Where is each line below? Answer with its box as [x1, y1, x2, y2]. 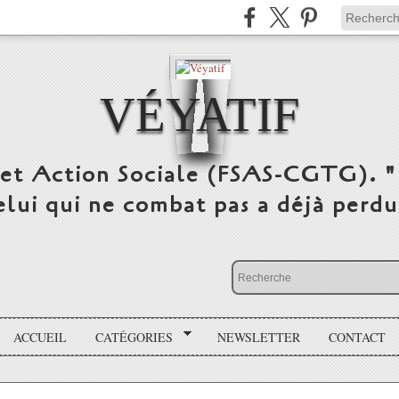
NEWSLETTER [216, 328, 300, 346]
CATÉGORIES [95, 328, 174, 346]
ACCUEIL [13, 328, 68, 346]
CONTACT [328, 328, 386, 346]
